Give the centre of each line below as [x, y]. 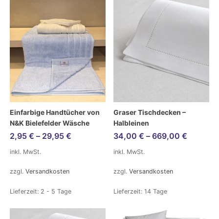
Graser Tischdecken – [150, 112]
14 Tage [156, 192]
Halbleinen [131, 123]
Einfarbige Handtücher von [55, 112]
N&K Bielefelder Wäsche [50, 123]
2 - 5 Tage [56, 192]
